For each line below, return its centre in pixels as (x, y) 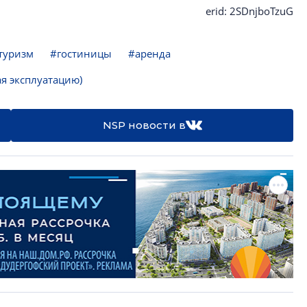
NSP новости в (144, 125)
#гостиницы (81, 53)
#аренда (149, 53)
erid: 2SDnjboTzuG (249, 11)
